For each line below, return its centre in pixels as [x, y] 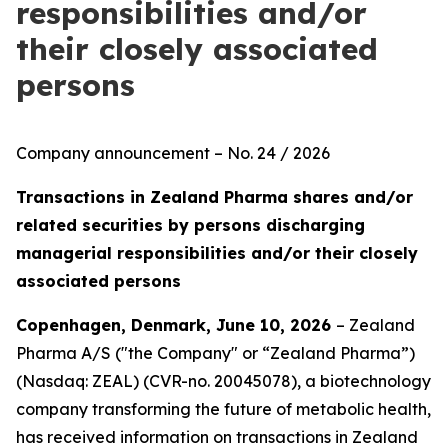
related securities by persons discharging [190, 225]
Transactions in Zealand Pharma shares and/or [214, 197]
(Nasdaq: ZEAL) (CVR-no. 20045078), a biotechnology [223, 381]
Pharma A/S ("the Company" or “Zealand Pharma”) [215, 353]
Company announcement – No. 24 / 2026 [173, 153]
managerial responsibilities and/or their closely [217, 253]
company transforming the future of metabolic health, [223, 409]
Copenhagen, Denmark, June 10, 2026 [176, 325]
